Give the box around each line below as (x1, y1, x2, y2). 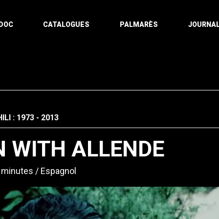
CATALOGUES (43, 21, 90, 28)
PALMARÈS (120, 21, 158, 28)
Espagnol (41, 166, 76, 176)
